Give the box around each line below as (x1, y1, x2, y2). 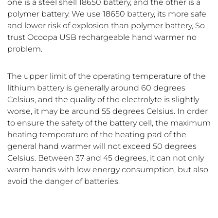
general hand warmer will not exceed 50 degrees (7, 142, 197, 151)
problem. (7, 44, 42, 54)
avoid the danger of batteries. (7, 177, 120, 186)
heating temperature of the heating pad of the (7, 130, 186, 140)
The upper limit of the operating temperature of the (7, 72, 206, 81)
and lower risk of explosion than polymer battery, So (7, 21, 205, 31)
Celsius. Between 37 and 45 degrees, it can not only (7, 153, 204, 163)
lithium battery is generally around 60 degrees (7, 83, 185, 93)
